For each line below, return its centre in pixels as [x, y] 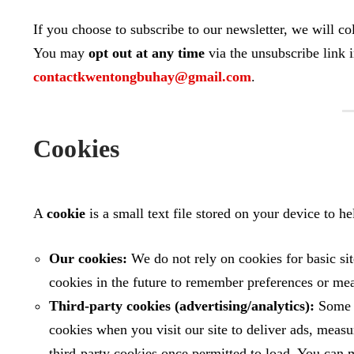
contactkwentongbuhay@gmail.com [142, 77]
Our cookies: [88, 258]
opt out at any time [147, 53]
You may [61, 53]
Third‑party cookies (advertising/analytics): [182, 306]
